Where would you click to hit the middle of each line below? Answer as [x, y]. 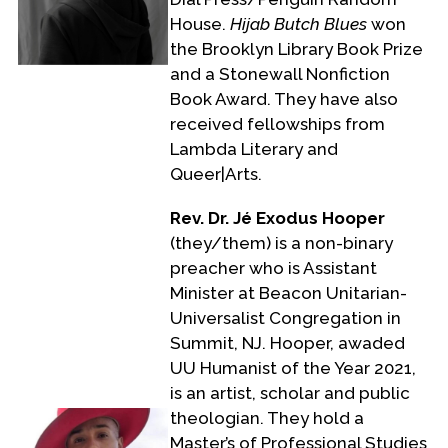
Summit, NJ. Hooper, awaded [287, 343]
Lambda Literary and [254, 149]
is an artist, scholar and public [290, 393]
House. [200, 24]
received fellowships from [277, 124]
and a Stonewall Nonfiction [280, 74]
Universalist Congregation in [285, 318]
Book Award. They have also [284, 99]
